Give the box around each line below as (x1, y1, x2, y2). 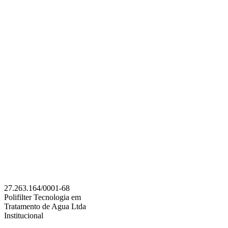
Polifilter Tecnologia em (4, 193, 81, 202)
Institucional (4, 211, 43, 220)
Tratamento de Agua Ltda (4, 202, 86, 211)
